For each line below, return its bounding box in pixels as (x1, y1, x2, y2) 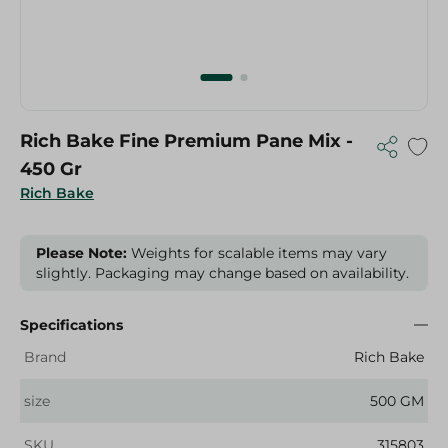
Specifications (20, 316, 123, 334)
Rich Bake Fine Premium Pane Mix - (20, 130, 353, 152)
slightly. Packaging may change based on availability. (36, 264, 409, 282)
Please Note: (36, 244, 127, 262)
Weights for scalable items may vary (127, 244, 387, 262)
